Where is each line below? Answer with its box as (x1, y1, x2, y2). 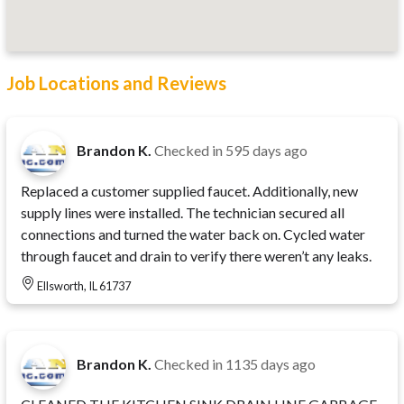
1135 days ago (225, 355, 316, 373)
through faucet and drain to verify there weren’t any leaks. (21, 247, 372, 265)
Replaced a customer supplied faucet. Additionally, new (21, 182, 358, 200)
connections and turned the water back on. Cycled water (21, 225, 365, 243)
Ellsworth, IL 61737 (37, 279, 131, 294)
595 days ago (225, 142, 308, 160)
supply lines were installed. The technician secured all (21, 204, 344, 222)
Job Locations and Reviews (6, 71, 226, 94)
